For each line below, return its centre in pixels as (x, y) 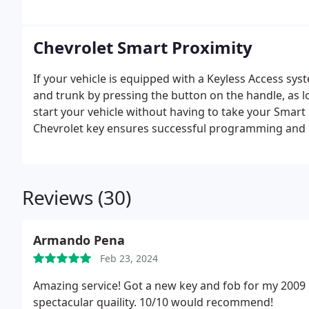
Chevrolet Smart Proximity (143, 47)
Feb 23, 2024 (129, 258)
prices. (50, 161)
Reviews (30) (77, 197)
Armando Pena (79, 240)
